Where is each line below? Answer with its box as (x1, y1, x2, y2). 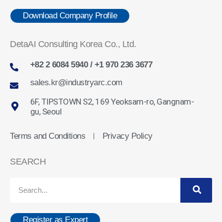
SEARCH (10, 156, 46, 166)
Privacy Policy (102, 131, 153, 141)
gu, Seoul (30, 106, 62, 116)
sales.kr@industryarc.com (30, 77, 122, 87)
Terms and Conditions (10, 131, 85, 141)
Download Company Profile (23, 10, 117, 20)
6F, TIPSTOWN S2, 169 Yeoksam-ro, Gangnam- (30, 96, 194, 107)
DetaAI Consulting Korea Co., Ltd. (10, 39, 136, 49)
